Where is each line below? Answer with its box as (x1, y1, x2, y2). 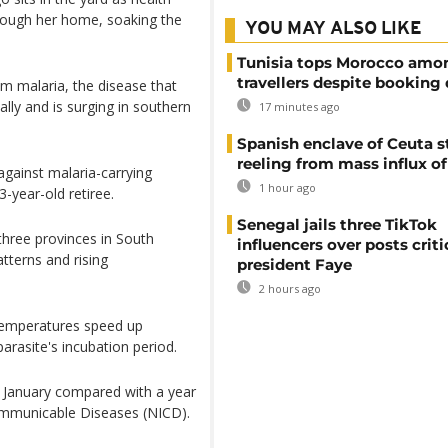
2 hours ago (256, 281, 321, 296)
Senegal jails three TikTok (237, 215, 437, 234)
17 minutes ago (256, 99, 340, 114)
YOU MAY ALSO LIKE (245, 20, 422, 39)
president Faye (237, 255, 352, 274)
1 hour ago (256, 180, 316, 195)
